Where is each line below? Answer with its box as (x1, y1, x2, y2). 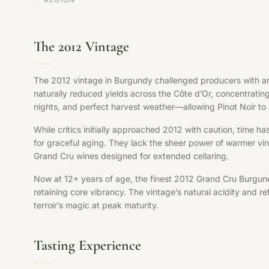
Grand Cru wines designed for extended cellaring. (34, 151, 229, 161)
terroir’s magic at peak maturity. (34, 200, 159, 210)
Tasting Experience (34, 237, 141, 254)
